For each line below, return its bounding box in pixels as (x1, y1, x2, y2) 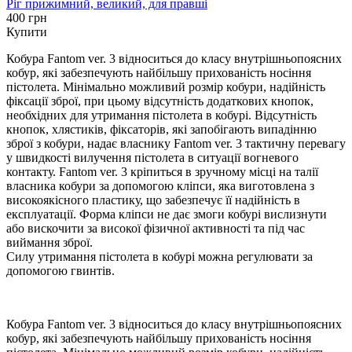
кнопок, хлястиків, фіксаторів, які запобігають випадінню (6, 122, 317, 136)
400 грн (6, 10, 47, 24)
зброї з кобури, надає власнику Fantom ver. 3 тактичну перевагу (6, 136, 346, 150)
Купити (6, 24, 47, 38)
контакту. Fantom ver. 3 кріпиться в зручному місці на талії (6, 164, 318, 178)
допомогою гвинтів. (6, 263, 115, 277)
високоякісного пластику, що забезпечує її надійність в (6, 192, 300, 207)
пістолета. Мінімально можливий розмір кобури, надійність (6, 79, 325, 93)
